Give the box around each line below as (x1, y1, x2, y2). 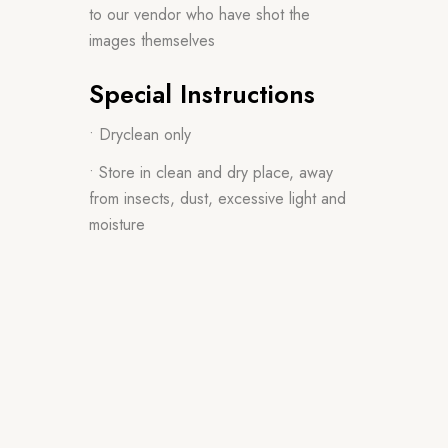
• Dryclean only (89, 122, 191, 146)
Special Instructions (89, 75, 315, 112)
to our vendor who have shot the (89, 2, 310, 26)
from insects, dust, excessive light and (89, 186, 346, 210)
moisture (89, 212, 145, 236)
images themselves (89, 28, 215, 52)
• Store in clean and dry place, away (89, 160, 333, 184)
